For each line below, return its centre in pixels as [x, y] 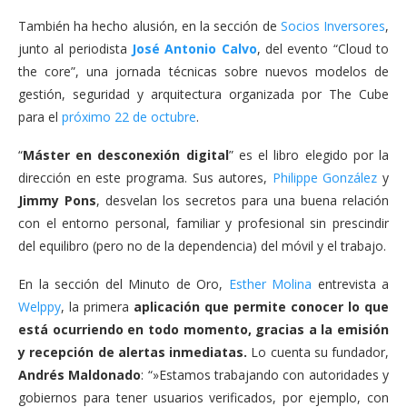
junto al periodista [73, 48]
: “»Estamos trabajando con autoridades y [265, 374]
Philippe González [325, 177]
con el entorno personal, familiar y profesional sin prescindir [203, 223]
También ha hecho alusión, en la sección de [148, 25]
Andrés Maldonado [80, 374]
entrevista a [350, 283]
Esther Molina [270, 283]
